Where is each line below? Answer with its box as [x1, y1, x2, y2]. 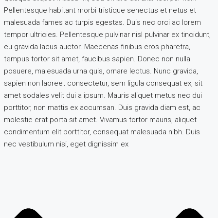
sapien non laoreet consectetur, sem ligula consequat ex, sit [4, 78, 202, 88]
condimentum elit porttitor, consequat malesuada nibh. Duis [4, 127, 200, 136]
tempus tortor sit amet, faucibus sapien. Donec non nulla [4, 54, 190, 63]
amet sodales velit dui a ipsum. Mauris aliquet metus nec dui [4, 91, 202, 100]
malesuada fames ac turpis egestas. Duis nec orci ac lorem [4, 18, 201, 27]
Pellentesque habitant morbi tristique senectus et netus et [4, 5, 196, 15]
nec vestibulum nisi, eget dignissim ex [4, 139, 128, 148]
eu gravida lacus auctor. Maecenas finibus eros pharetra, [4, 42, 190, 51]
